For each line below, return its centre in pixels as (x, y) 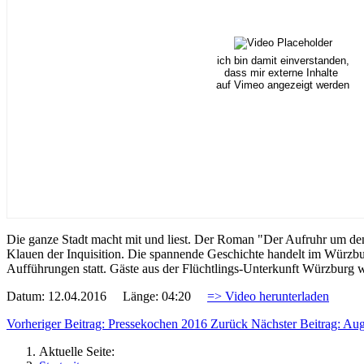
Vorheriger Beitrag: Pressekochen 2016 (108, 323)
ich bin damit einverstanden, (283, 61)
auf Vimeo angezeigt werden (283, 85)
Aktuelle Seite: (80, 351)
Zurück (229, 323)
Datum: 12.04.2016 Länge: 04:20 (107, 296)
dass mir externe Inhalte (283, 73)
